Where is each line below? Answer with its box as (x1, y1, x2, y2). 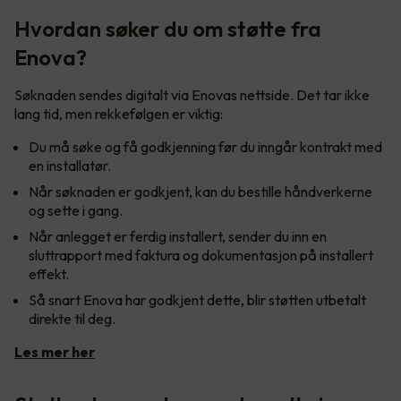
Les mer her (14, 342, 95, 361)
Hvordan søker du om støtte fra (14, 14, 321, 42)
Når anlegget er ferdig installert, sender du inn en (29, 226, 327, 245)
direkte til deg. (29, 309, 115, 328)
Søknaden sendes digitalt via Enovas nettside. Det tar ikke (14, 85, 370, 104)
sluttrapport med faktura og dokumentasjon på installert (29, 245, 373, 264)
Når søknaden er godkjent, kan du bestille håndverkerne (29, 182, 372, 200)
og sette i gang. (29, 200, 123, 219)
